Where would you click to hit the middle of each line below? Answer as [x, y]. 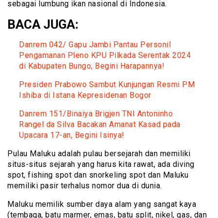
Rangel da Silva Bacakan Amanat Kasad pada [100, 125]
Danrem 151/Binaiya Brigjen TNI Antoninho [96, 114]
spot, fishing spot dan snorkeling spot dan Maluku [98, 175]
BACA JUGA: [43, 25]
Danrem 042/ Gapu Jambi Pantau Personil [95, 45]
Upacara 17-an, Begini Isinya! [73, 135]
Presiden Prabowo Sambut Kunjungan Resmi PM [107, 85]
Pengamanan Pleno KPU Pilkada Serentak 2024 [105, 55]
